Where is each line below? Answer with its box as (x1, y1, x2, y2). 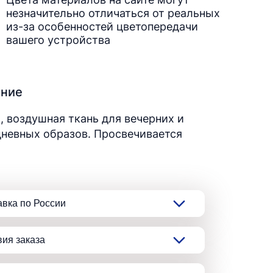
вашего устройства (6, 34, 110, 46)
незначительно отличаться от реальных (6, 7, 220, 19)
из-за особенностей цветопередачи (6, 20, 198, 33)
